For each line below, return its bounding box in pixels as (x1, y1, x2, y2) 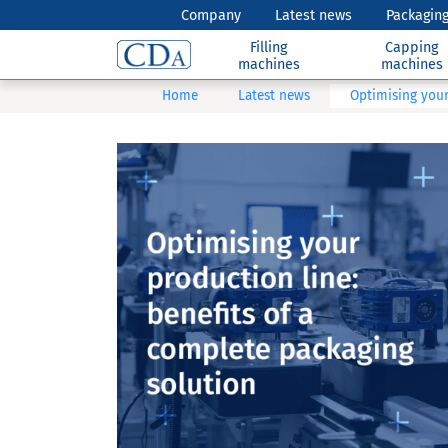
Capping (385, 38, 439, 56)
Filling (250, 38, 288, 56)
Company (181, 6, 242, 24)
